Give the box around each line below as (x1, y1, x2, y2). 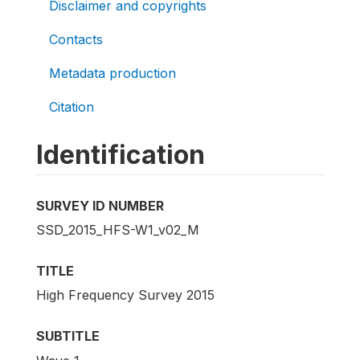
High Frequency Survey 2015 (36, 287, 215, 304)
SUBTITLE (36, 328, 100, 345)
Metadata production (49, 65, 176, 81)
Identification (36, 139, 205, 170)
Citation (49, 99, 94, 115)
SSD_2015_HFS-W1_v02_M (36, 222, 199, 239)
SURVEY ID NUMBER (36, 198, 164, 214)
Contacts (49, 31, 103, 47)
